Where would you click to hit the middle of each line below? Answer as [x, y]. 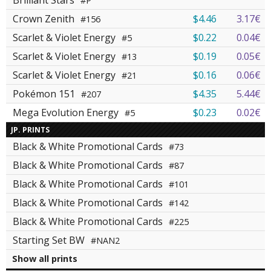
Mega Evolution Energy [67, 113]
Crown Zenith [45, 19]
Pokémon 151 [45, 94]
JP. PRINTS [30, 130]
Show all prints [45, 259]
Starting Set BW [50, 240]
